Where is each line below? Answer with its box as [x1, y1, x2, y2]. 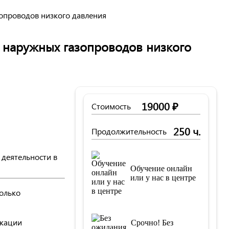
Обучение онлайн [130, 164, 192, 173]
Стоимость [91, 100, 131, 111]
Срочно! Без [131, 218, 173, 227]
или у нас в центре [130, 173, 196, 182]
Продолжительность [91, 125, 167, 136]
